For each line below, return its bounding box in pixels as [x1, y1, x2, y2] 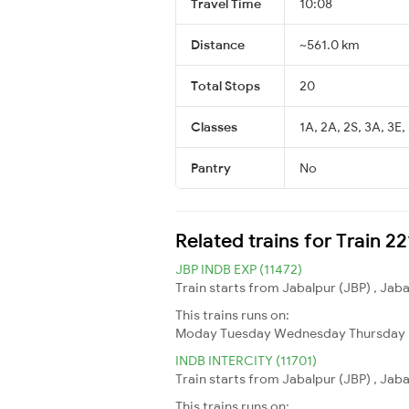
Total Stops [191, 77, 260, 94]
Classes [191, 118, 237, 135]
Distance [191, 36, 245, 53]
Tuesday [220, 324, 271, 341]
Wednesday [274, 324, 346, 341]
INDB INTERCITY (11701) [175, 351, 317, 369]
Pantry [191, 159, 231, 176]
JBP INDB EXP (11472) [175, 260, 302, 278]
